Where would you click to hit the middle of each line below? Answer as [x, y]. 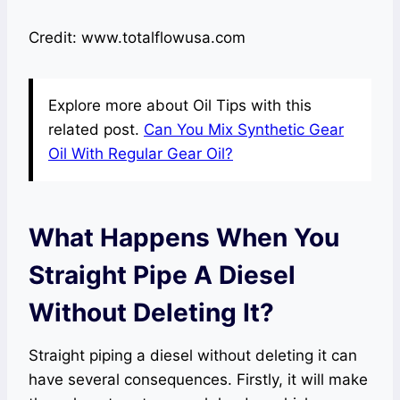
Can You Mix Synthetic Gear [244, 129]
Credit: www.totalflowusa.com [137, 37]
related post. [96, 129]
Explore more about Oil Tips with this [180, 105]
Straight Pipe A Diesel [162, 275]
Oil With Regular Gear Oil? [141, 154]
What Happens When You [184, 237]
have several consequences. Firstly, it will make [198, 379]
